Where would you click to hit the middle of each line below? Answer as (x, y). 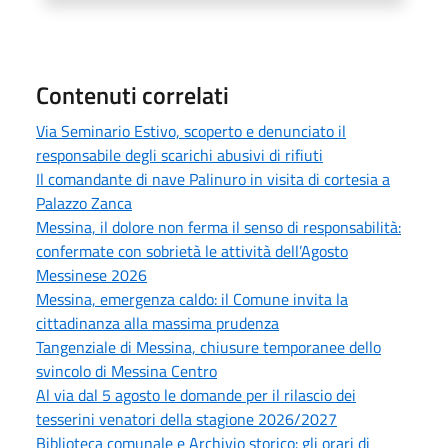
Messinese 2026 (91, 274)
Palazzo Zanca (84, 202)
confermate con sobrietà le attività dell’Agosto (192, 250)
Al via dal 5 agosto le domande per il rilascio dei (196, 394)
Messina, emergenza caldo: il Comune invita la (192, 298)
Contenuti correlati (132, 94)
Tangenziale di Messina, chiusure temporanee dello (208, 346)
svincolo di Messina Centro (126, 370)
